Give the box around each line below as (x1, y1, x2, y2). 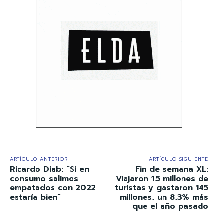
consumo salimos (10, 172, 78, 184)
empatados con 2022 (10, 182, 96, 194)
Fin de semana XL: (135, 163, 208, 175)
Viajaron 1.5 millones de (115, 172, 208, 184)
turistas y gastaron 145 (114, 182, 208, 194)
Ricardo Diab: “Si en (10, 163, 89, 175)
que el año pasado (132, 200, 208, 212)
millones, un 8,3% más (119, 191, 208, 203)
